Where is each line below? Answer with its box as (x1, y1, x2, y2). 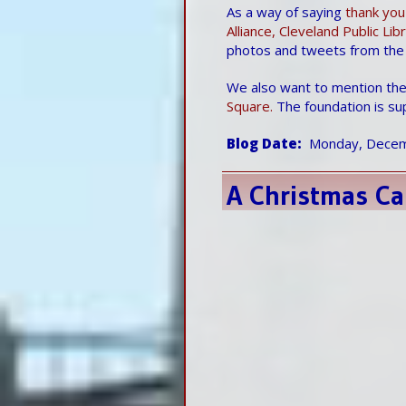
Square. (227, 96, 273, 115)
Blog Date (227, 133, 297, 152)
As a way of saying (227, 2, 345, 21)
